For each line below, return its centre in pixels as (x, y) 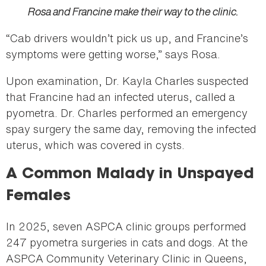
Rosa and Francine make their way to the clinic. (133, 12)
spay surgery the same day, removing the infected (131, 129)
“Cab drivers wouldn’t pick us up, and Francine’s (127, 38)
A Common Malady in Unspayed (130, 175)
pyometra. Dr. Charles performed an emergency (127, 113)
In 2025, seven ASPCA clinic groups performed (126, 227)
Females (38, 197)
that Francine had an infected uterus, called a (121, 97)
